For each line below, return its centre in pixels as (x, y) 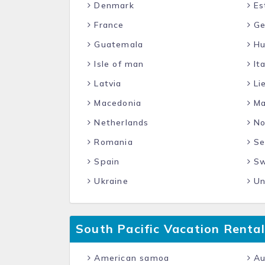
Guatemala (117, 44)
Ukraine (110, 181)
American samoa (130, 258)
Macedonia (117, 103)
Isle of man (118, 64)
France (108, 25)
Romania (112, 142)
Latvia (106, 83)
